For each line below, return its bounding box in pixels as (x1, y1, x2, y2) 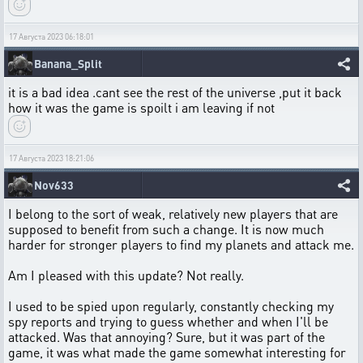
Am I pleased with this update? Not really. (8, 266, 244, 284)
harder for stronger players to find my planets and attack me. (8, 235, 354, 253)
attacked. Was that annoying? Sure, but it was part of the (8, 327, 325, 345)
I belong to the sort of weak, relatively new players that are (8, 204, 338, 222)
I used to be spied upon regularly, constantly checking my (8, 297, 334, 314)
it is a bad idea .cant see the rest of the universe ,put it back (8, 83, 342, 100)
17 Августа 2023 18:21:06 (9, 152, 94, 163)
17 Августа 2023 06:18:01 (9, 31, 94, 41)
